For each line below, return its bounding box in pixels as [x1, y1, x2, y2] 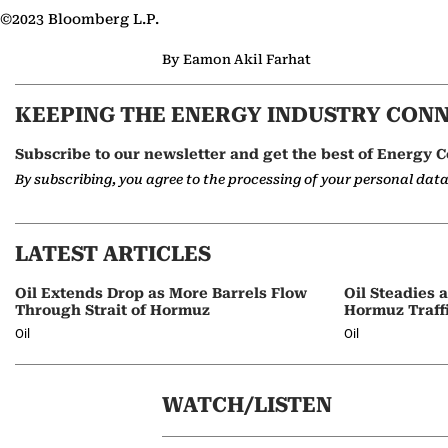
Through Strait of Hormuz [15, 302, 210, 318]
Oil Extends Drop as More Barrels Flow [15, 285, 307, 301]
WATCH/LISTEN [162, 393, 332, 417]
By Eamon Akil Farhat [162, 52, 311, 67]
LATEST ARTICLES [15, 242, 211, 266]
